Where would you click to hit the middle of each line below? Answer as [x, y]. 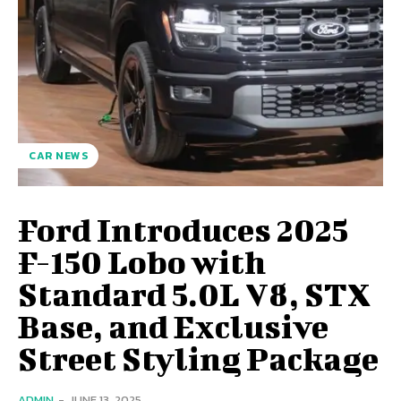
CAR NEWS [58, 155]
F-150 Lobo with [142, 261]
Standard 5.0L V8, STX [194, 293]
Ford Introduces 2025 [183, 229]
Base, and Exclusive [173, 325]
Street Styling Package [198, 358]
